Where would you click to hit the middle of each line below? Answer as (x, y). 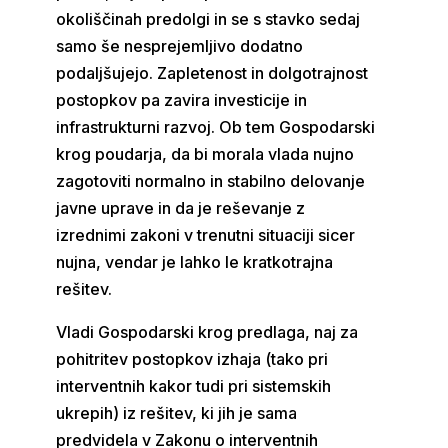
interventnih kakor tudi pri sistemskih (194, 386)
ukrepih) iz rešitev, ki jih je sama (177, 413)
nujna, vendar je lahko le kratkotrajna (195, 262)
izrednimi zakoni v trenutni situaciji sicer (206, 235)
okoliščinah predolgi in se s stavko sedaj (208, 19)
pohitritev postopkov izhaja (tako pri (192, 359)
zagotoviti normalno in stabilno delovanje (211, 181)
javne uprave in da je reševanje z (181, 208)
